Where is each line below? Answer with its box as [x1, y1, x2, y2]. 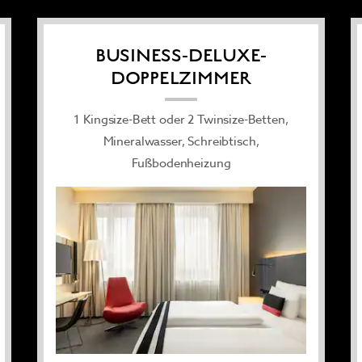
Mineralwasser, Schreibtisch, [103, 133, 259, 150]
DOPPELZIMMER [110, 67, 252, 90]
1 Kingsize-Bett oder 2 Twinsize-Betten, [74, 111, 288, 128]
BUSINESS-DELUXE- [95, 44, 267, 67]
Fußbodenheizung [131, 154, 231, 172]
